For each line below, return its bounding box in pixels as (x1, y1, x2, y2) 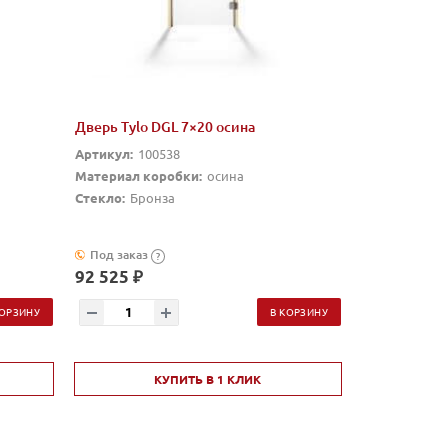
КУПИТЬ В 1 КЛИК (154, 371, 262, 388)
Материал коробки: (74, 167, 202, 185)
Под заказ (89, 246, 148, 264)
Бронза (129, 189, 175, 207)
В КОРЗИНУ (270, 304, 328, 320)
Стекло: (74, 189, 125, 207)
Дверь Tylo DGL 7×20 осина (74, 117, 255, 137)
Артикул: (74, 145, 133, 163)
